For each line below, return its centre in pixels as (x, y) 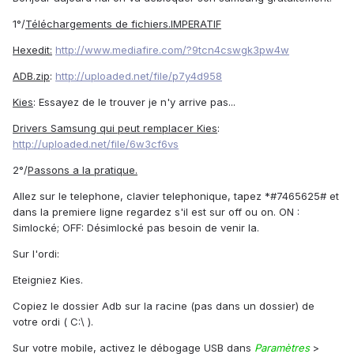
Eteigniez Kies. (48, 280)
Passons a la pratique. (83, 170)
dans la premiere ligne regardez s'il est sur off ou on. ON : (156, 212)
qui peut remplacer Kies (158, 128)
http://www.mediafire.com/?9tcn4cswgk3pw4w (172, 50)
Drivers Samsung (56, 128)
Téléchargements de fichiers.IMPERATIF (123, 24)
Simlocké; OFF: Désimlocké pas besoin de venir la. (136, 228)
